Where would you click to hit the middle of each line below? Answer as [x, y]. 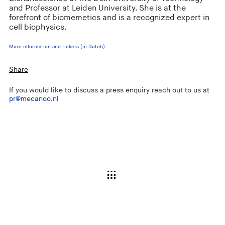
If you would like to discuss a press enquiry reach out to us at [109, 90]
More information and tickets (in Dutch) [57, 46]
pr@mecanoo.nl [34, 99]
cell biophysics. [38, 27]
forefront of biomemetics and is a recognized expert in [109, 18]
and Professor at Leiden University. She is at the [97, 8]
